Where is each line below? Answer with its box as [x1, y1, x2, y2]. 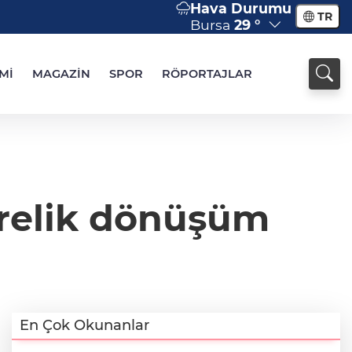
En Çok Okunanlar [20, 317, 149, 334]
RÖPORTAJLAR [162, 67, 252, 81]
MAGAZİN [32, 67, 90, 81]
